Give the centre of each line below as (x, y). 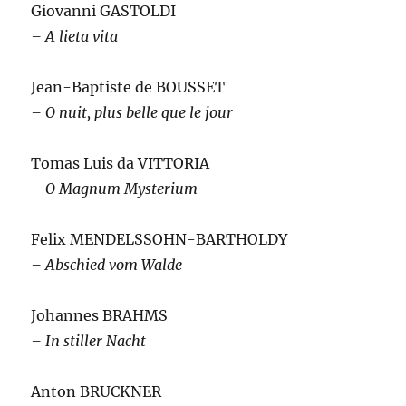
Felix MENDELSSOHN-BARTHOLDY (159, 239)
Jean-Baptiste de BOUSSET (128, 87)
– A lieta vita (75, 36)
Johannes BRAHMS (100, 315)
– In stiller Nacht (89, 340)
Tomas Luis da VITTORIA (121, 163)
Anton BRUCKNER (97, 391)
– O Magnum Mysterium (116, 188)
